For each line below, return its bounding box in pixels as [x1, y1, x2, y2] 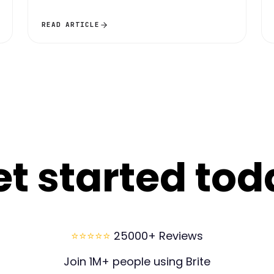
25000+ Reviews [114, 228, 203, 244]
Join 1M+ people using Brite [64, 254, 210, 270]
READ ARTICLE [42, 20, 100, 29]
